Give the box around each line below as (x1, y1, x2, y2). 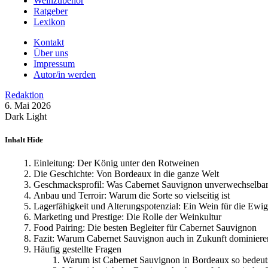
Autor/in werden (33, 69, 96, 80)
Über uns (33, 47, 68, 58)
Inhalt (5, 135, 27, 144)
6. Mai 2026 (5, 100, 51, 111)
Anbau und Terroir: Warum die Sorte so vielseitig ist (33, 190, 230, 201)
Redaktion (5, 89, 44, 100)
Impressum (33, 58, 75, 69)
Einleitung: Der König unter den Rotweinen (33, 158, 199, 169)
